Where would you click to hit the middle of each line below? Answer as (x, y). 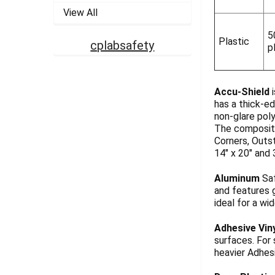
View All (80, 13)
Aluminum (237, 178)
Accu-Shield (242, 91)
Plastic (234, 41)
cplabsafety (122, 46)
